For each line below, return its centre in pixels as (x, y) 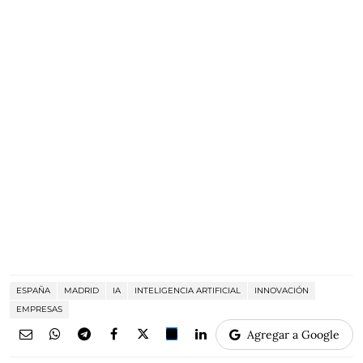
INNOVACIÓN (282, 290)
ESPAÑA (33, 290)
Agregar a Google (293, 335)
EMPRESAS (39, 309)
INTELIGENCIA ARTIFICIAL (188, 290)
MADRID (81, 290)
